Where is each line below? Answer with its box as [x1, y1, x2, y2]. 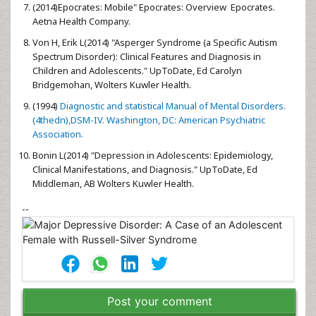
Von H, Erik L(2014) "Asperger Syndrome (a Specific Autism [32, 36, 277, 49]
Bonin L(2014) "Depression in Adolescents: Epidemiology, [32, 149, 273, 162]
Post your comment [107, 294, 212, 308]
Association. [32, 128, 83, 140]
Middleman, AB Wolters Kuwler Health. [32, 177, 194, 190]
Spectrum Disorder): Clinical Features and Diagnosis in [32, 50, 261, 63]
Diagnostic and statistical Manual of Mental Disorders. [58, 99, 286, 112]
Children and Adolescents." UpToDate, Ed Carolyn [32, 64, 242, 77]
